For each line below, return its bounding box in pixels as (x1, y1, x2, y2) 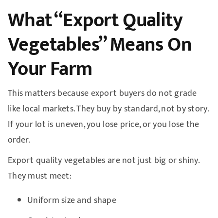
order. (7, 132, 31, 147)
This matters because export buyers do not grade (7, 86, 197, 101)
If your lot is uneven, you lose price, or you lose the (7, 117, 200, 132)
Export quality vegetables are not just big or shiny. (7, 153, 200, 168)
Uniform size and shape (27, 193, 116, 208)
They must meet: (7, 168, 72, 183)
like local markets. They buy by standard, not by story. (7, 101, 208, 116)
